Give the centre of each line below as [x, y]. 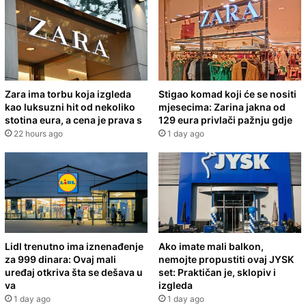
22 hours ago [38, 134]
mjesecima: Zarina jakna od [222, 107]
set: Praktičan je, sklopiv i [217, 272]
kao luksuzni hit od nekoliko [70, 107]
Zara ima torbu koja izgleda [68, 94]
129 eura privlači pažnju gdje [225, 120]
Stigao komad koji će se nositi [227, 94]
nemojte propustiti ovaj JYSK [226, 259]
